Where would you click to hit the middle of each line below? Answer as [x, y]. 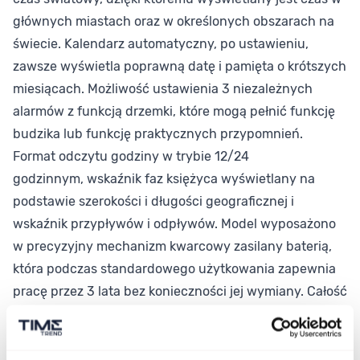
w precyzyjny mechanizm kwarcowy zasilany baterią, [172, 247]
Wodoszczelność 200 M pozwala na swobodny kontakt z [180, 337]
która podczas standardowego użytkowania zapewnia [174, 269]
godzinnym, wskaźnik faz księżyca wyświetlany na [164, 179]
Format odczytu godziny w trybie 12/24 [131, 157]
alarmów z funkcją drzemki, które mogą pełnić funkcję [174, 112]
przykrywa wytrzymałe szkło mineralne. [131, 314]
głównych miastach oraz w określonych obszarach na [174, 22]
